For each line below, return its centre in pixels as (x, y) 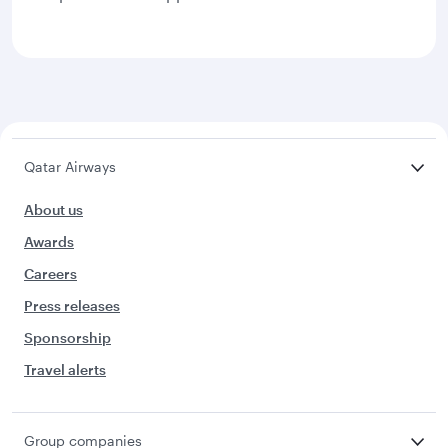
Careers (50, 273)
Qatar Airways (70, 166)
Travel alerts (65, 369)
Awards (49, 241)
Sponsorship (67, 337)
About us (53, 209)
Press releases (72, 305)
